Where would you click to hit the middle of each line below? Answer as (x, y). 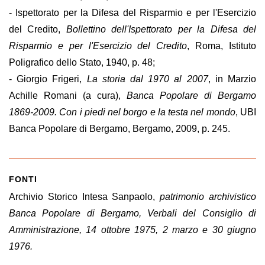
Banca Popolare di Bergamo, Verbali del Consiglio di (132, 213)
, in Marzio (232, 79)
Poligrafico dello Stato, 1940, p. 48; (82, 62)
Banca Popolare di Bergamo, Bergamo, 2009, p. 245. (119, 129)
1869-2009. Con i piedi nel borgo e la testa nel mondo (122, 112)
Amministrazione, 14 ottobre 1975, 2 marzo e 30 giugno (132, 230)
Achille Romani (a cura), (65, 96)
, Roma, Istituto (222, 46)
